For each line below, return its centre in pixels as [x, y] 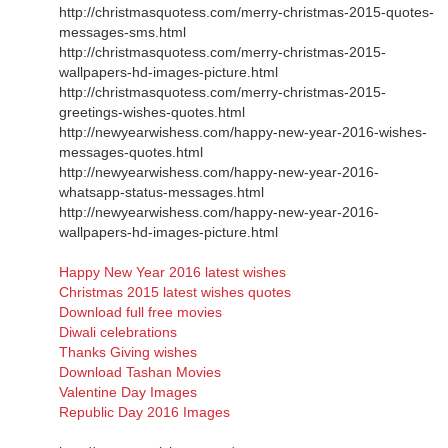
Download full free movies [140, 311]
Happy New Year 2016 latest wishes [172, 271]
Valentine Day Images [128, 391]
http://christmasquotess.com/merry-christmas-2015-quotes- [246, 11]
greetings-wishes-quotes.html [152, 111]
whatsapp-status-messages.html [161, 191]
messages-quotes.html [131, 151]
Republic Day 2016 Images [144, 411]
